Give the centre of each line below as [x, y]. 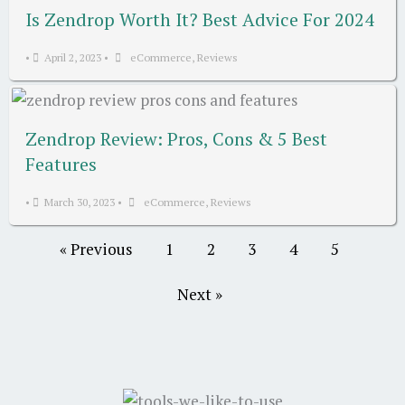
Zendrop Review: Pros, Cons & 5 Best [176, 138]
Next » [199, 294]
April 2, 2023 [73, 57]
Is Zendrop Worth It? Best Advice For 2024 [200, 19]
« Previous [95, 249]
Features [61, 164]
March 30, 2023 [80, 202]
